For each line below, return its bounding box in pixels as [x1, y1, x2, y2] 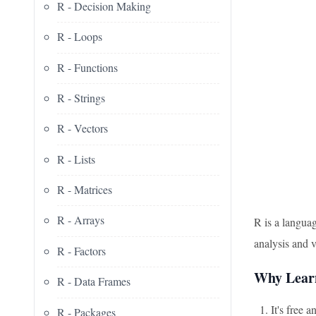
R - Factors [57, 243, 106, 258]
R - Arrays [57, 212, 104, 228]
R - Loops [57, 29, 102, 44]
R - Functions [57, 59, 118, 75]
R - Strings [57, 90, 105, 105]
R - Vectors [57, 121, 108, 136]
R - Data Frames [57, 274, 130, 289]
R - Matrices [57, 182, 112, 197]
